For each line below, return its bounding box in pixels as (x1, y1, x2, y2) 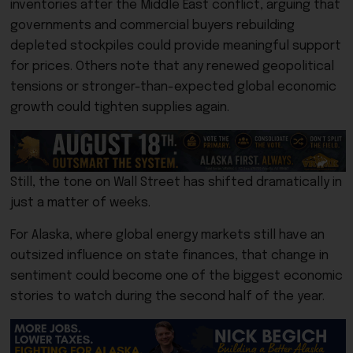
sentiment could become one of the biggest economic (10, 269, 343, 284)
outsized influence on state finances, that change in (10, 249, 329, 263)
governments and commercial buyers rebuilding (10, 18, 295, 32)
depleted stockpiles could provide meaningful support (10, 39, 341, 53)
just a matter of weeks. (10, 196, 150, 210)
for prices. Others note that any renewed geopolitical (10, 59, 334, 73)
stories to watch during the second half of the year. (10, 290, 325, 304)
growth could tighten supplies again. (10, 100, 229, 114)
